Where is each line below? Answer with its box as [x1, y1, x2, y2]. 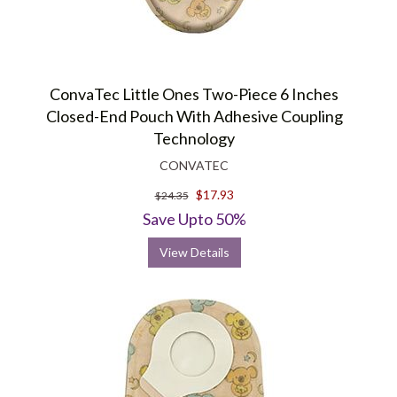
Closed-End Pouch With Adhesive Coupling [45, 106, 343, 126]
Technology [153, 128, 235, 148]
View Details [159, 245, 230, 260]
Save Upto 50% [142, 209, 246, 229]
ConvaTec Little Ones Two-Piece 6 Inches [50, 84, 339, 104]
